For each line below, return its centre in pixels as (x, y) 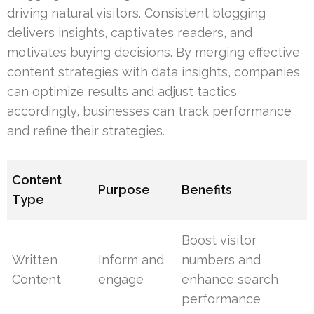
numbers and (221, 260)
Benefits (207, 190)
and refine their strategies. (86, 131)
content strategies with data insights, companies (153, 72)
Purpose (124, 190)
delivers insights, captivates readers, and (130, 33)
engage (121, 280)
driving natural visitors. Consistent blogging (136, 13)
